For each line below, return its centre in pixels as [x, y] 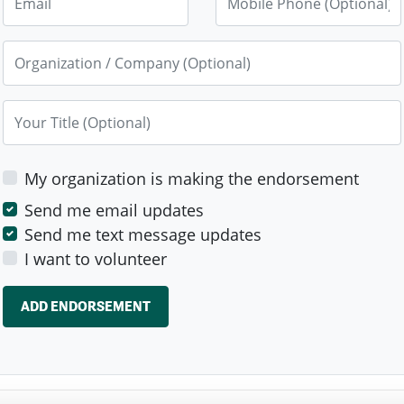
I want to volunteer [96, 259]
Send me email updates [114, 211]
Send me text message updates [143, 235]
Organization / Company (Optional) [134, 52]
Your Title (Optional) [78, 111]
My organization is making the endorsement [192, 179]
